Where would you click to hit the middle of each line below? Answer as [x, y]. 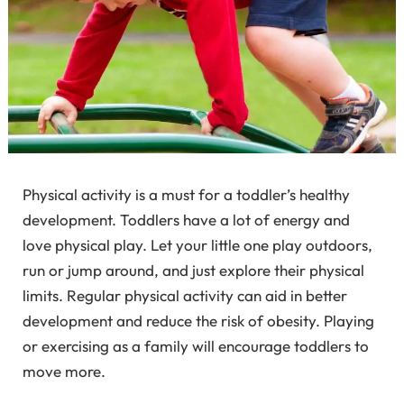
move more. [64, 371]
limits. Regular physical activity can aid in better [185, 295]
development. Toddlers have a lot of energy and [186, 219]
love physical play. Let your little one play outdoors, [197, 244]
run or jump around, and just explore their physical [193, 270]
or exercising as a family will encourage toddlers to [196, 345]
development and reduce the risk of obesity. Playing [198, 320]
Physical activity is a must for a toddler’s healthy [186, 194]
